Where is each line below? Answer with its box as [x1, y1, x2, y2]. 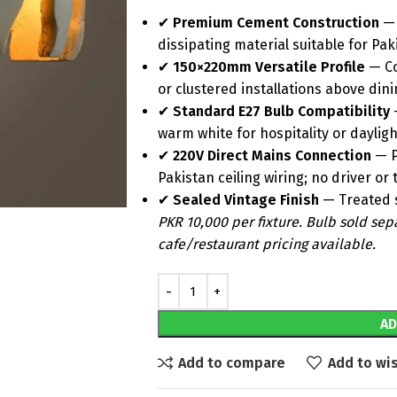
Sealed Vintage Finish [172, 191, 319, 208]
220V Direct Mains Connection [172, 147, 371, 164]
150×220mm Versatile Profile [172, 58, 365, 75]
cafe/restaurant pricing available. [157, 236, 376, 253]
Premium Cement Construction [172, 14, 379, 31]
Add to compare [178, 354, 286, 371]
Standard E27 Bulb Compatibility [172, 103, 390, 120]
